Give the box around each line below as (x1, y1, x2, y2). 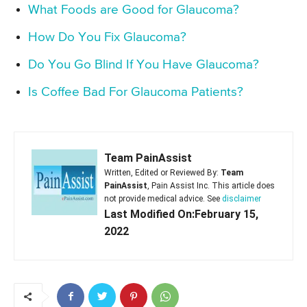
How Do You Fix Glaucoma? (28, 30, 186, 44)
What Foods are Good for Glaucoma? (28, 3, 239, 16)
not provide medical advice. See (104, 193, 222, 204)
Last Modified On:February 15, (104, 207, 258, 221)
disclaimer (222, 193, 261, 204)
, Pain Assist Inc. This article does (147, 180, 275, 191)
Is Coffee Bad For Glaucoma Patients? (28, 85, 243, 99)
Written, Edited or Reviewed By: (104, 167, 221, 177)
